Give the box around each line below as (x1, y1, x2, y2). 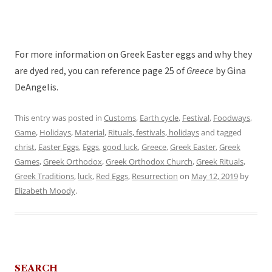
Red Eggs (96, 171, 128, 182)
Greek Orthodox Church (106, 156, 192, 168)
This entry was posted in (15, 112, 104, 124)
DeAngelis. (15, 81, 58, 95)
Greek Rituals (196, 156, 243, 168)
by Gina (216, 64, 246, 78)
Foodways (213, 112, 250, 124)
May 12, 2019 (191, 171, 238, 182)
